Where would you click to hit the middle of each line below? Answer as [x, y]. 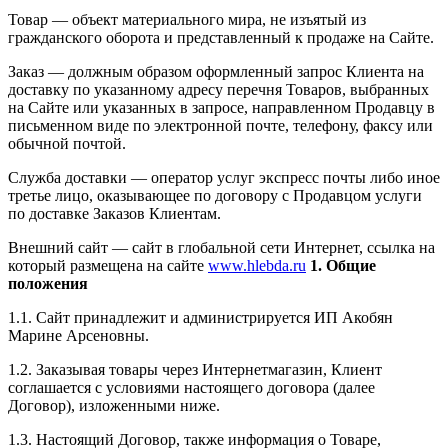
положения [48, 283]
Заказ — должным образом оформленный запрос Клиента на [216, 71]
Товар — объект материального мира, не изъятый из [187, 19]
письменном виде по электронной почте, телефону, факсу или [220, 125]
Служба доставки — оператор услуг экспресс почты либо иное [224, 177]
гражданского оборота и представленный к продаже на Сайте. [221, 37]
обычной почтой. [67, 143]
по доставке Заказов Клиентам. [114, 213]
